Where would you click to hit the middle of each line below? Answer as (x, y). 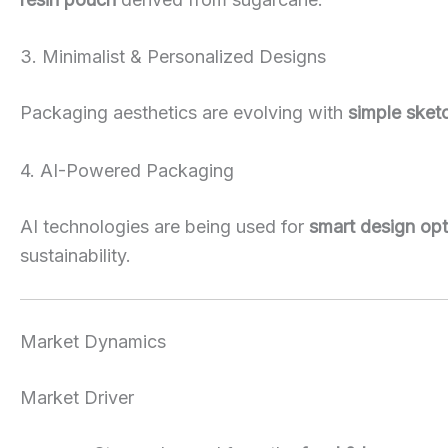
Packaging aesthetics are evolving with (184, 113)
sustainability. (75, 256)
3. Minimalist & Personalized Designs (173, 57)
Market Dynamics (93, 341)
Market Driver (77, 397)
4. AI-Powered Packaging (127, 171)
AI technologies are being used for (164, 227)
